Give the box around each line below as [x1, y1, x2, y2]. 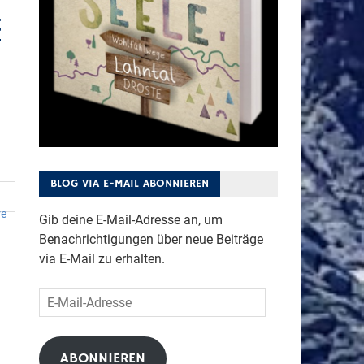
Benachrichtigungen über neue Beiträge [38, 231, 263, 247]
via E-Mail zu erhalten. [38, 250, 165, 266]
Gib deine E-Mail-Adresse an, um [38, 211, 223, 227]
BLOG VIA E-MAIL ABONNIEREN [50, 175, 209, 191]
